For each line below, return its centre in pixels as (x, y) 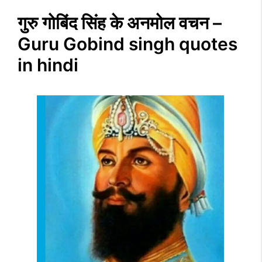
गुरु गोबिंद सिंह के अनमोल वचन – (120, 23)
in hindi (48, 65)
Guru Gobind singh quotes (127, 44)
